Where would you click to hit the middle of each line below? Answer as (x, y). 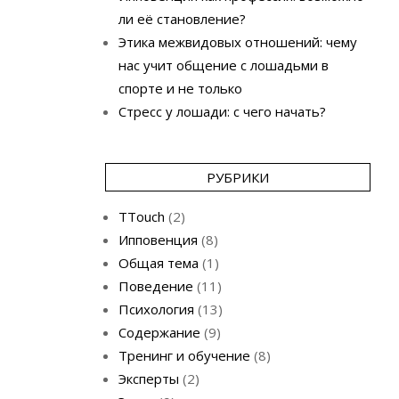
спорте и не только (180, 88)
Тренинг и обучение (184, 355)
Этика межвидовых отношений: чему (237, 42)
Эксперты (148, 379)
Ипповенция (158, 240)
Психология (156, 309)
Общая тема (158, 263)
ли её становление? (182, 19)
